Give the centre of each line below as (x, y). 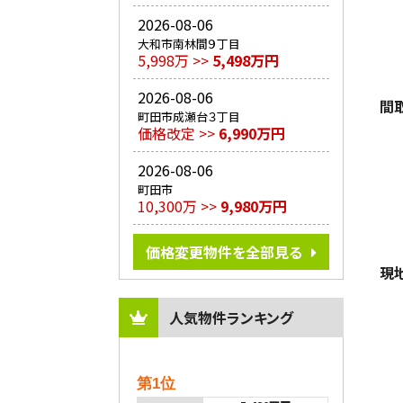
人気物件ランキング (231, 318)
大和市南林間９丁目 (189, 44)
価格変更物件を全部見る (224, 252)
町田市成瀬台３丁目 (189, 117)
